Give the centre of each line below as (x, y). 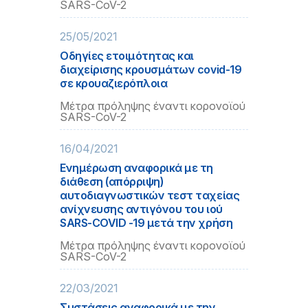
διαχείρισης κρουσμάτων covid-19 (151, 69)
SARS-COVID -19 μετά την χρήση (146, 223)
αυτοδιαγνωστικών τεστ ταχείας (150, 195)
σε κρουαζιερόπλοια (114, 83)
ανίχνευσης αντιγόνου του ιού (141, 209)
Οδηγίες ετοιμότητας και (127, 56)
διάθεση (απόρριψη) (112, 181)
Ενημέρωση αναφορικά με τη (136, 168)
